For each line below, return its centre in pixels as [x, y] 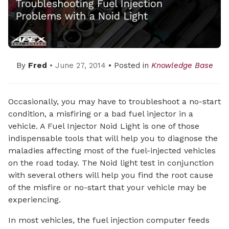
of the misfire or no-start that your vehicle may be [107, 187]
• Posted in [130, 66]
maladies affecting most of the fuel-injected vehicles [112, 150]
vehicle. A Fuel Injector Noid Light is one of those [104, 126]
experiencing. [35, 199]
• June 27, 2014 [77, 66]
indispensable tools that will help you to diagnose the [113, 138]
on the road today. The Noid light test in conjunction [111, 163]
